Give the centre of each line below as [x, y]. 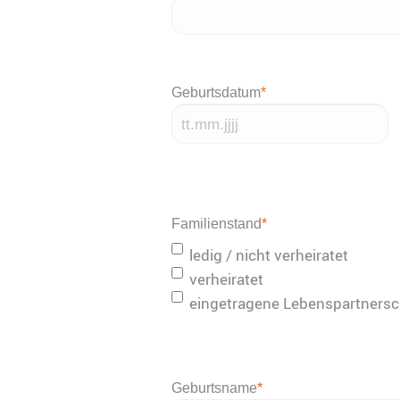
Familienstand [217, 224]
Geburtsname [214, 387]
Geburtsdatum [216, 93]
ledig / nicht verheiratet [269, 254]
